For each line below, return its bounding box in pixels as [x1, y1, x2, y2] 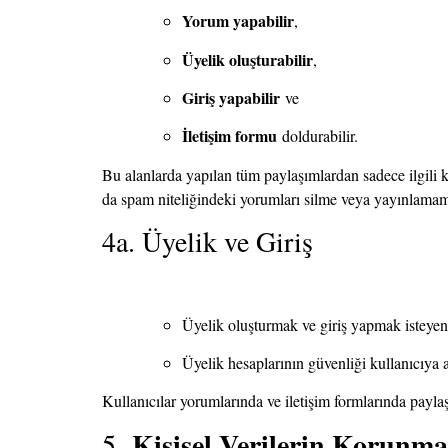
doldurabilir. [277, 125, 358, 147]
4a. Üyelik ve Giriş [102, 222, 313, 261]
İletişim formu [182, 124, 277, 148]
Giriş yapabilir [182, 86, 280, 110]
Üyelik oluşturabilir [182, 47, 313, 71]
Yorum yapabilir [182, 9, 294, 33]
